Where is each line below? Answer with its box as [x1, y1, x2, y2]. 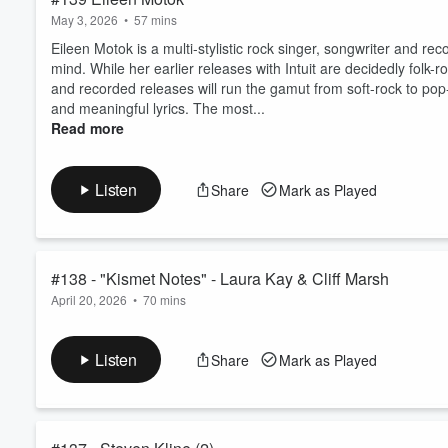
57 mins [134, 11, 177, 28]
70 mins [143, 291, 186, 308]
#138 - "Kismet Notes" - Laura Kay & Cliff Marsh [51, 267, 389, 290]
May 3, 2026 [51, 11, 118, 28]
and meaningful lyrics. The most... [51, 98, 265, 118]
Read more [51, 118, 124, 138]
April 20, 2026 [51, 291, 127, 308]
